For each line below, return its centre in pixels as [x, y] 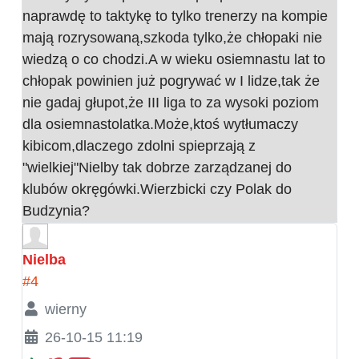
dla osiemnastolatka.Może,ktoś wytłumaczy [160, 124]
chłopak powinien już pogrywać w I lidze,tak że [171, 81]
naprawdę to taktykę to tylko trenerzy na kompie [175, 16]
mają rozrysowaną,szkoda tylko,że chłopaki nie [172, 37]
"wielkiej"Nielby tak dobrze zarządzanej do [157, 167]
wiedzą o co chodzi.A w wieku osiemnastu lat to [174, 59]
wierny [65, 309]
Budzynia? [56, 210]
